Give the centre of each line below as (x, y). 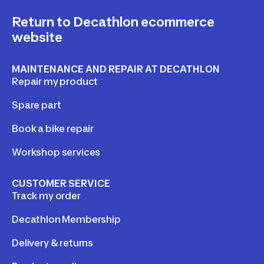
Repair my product (55, 81)
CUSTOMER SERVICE (61, 183)
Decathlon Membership (66, 219)
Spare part (37, 105)
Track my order (46, 195)
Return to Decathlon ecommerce (113, 22)
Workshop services (56, 152)
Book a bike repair (53, 128)
